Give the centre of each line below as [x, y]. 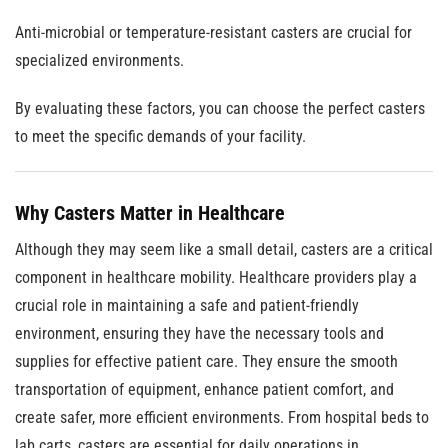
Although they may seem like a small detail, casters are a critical [224, 249]
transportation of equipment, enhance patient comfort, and [204, 389]
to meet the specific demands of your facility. [160, 136]
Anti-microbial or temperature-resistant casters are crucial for [213, 32]
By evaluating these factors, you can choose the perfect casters [220, 108]
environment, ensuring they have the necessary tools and [199, 333]
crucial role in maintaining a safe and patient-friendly [187, 305]
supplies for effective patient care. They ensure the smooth [206, 361]
